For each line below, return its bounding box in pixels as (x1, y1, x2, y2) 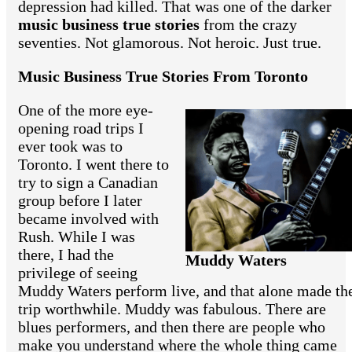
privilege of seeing (18, 264, 137, 282)
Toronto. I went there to (18, 156, 169, 174)
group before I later (18, 192, 142, 210)
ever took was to (18, 137, 123, 156)
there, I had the (18, 246, 114, 264)
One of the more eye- (18, 101, 153, 119)
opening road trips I (18, 119, 144, 137)
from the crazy (200, 16, 297, 34)
